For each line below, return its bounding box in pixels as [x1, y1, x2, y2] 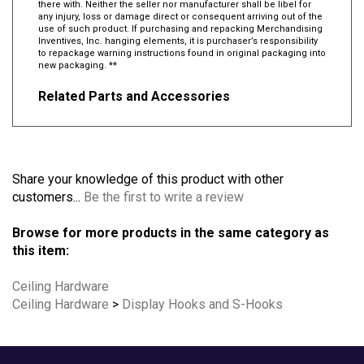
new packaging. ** [38, 61, 117, 71]
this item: [12, 244, 69, 259]
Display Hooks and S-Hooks [122, 297, 283, 313]
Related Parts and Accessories [38, 89, 230, 105]
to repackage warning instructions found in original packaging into [38, 49, 326, 59]
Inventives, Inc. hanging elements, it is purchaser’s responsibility [38, 37, 318, 47]
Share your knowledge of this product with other [12, 172, 284, 188]
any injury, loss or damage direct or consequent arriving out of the [38, 12, 323, 23]
